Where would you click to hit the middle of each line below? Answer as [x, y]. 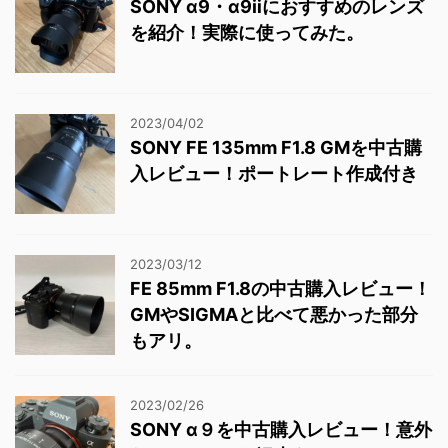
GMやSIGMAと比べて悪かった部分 [274, 315]
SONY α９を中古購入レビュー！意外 [281, 430]
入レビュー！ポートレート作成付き [274, 174]
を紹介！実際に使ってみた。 [247, 33]
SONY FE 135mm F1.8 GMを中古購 [276, 148]
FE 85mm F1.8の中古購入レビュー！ [280, 289]
